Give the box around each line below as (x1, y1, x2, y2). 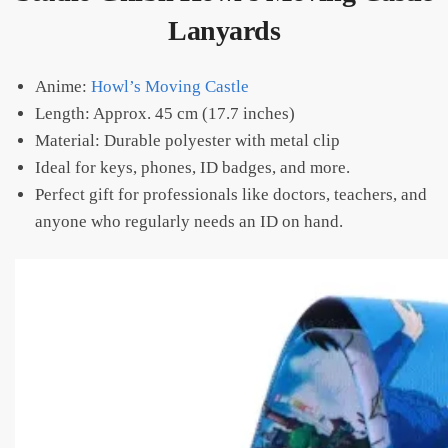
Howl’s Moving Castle (91, 77, 249, 97)
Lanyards (168, 15, 280, 47)
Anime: (35, 77, 91, 97)
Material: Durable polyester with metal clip (35, 131, 340, 151)
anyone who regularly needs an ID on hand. (35, 212, 343, 232)
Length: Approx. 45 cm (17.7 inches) (35, 104, 295, 124)
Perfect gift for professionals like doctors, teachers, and (35, 185, 427, 205)
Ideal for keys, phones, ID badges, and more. (35, 158, 350, 178)
